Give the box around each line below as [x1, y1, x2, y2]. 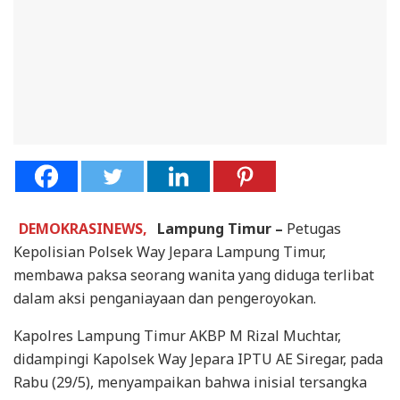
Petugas [286, 219, 341, 239]
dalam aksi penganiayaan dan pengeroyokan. [13, 288, 316, 309]
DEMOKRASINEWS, [19, 219, 148, 239]
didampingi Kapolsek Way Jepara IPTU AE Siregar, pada [13, 349, 383, 370]
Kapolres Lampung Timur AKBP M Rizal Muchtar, [13, 326, 341, 346]
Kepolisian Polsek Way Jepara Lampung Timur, [13, 242, 326, 262]
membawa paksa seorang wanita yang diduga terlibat [13, 265, 374, 286]
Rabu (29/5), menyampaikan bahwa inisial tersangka [13, 372, 367, 393]
